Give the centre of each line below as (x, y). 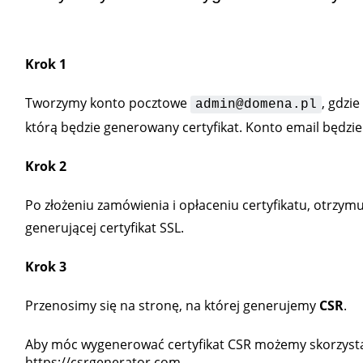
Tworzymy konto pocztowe (107, 103)
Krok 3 (45, 267)
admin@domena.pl (256, 105)
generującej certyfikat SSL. (104, 228)
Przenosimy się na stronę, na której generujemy (172, 305)
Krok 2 (45, 166)
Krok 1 (45, 64)
